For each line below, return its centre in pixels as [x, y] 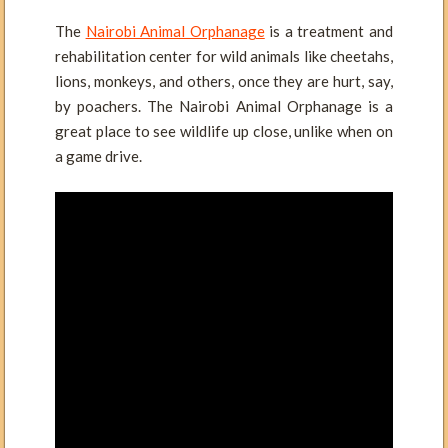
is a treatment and [329, 31]
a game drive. [98, 156]
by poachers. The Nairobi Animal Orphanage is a [224, 106]
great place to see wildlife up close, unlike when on [224, 131]
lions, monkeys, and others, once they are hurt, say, [224, 81]
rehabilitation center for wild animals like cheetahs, [224, 56]
